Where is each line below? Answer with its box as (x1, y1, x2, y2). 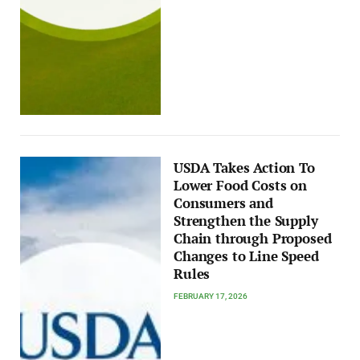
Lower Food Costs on (174, 176, 307, 194)
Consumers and (174, 194, 273, 212)
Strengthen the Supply (174, 211, 318, 230)
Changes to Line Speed (174, 247, 319, 265)
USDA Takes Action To (174, 158, 315, 177)
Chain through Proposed (174, 229, 332, 247)
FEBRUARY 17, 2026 (174, 291, 248, 301)
